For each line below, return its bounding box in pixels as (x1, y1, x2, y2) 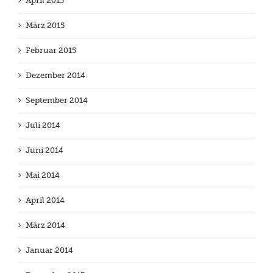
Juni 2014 (26, 146, 63, 155)
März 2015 (26, 21, 65, 30)
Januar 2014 (26, 246, 73, 255)
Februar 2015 (26, 46, 76, 55)
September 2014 (26, 96, 88, 105)
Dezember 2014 (26, 71, 85, 80)
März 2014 (26, 221, 65, 230)
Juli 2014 (26, 121, 60, 130)
